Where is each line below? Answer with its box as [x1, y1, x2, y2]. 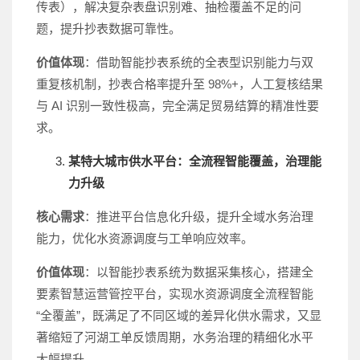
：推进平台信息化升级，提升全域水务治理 [84, 209, 313, 223]
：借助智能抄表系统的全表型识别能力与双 [84, 55, 313, 69]
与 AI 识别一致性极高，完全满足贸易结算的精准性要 [36, 98, 319, 112]
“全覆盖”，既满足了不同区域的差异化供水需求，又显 [36, 308, 321, 322]
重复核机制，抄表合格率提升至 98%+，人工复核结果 [36, 76, 323, 91]
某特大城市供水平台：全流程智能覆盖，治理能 [68, 153, 321, 168]
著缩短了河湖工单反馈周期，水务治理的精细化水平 [36, 329, 313, 344]
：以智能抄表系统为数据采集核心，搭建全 [84, 264, 313, 279]
